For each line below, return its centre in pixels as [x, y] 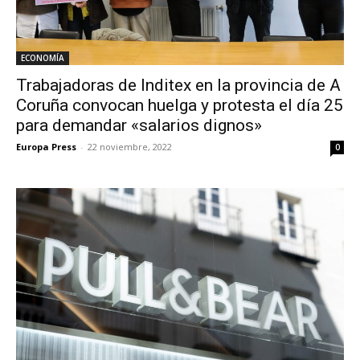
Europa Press [46, 147]
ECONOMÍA [43, 58]
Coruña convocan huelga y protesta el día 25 [180, 106]
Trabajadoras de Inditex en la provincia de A [178, 86]
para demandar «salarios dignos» [139, 126]
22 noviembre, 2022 [130, 147]
